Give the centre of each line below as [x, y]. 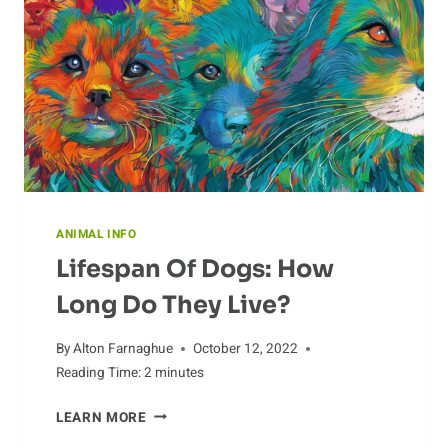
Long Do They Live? [173, 304]
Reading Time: [98, 372]
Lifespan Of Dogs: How [195, 268]
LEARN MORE [101, 417]
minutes [179, 372]
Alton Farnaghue [123, 348]
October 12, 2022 [246, 348]
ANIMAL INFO [96, 234]
